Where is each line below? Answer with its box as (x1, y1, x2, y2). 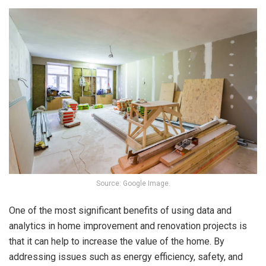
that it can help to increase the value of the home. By (9, 236, 224, 248)
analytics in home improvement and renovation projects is (9, 220, 247, 232)
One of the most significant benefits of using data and (9, 205, 232, 217)
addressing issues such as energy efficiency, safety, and (9, 251, 243, 263)
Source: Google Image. (96, 179, 170, 188)
